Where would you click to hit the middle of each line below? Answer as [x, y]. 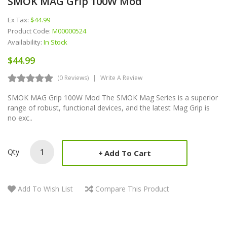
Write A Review [121, 78]
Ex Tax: [19, 20]
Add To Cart [128, 153]
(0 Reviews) [73, 78]
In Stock [55, 42]
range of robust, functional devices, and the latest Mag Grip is [109, 107]
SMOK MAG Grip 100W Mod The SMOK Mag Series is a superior [113, 97]
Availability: [26, 42]
